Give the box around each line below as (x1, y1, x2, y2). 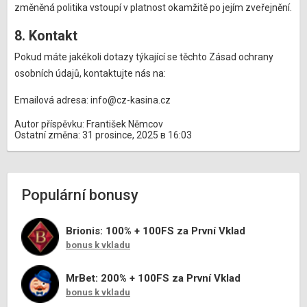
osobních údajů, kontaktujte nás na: (14, 68, 166, 79)
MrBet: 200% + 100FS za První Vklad (66, 272, 241, 284)
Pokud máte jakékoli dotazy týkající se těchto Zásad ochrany (14, 51, 273, 62)
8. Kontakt (14, 27, 77, 44)
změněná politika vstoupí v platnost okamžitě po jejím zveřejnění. (14, 2, 292, 13)
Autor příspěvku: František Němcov (14, 119, 163, 130)
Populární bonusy (21, 186, 138, 204)
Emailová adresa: (14, 95, 90, 106)
